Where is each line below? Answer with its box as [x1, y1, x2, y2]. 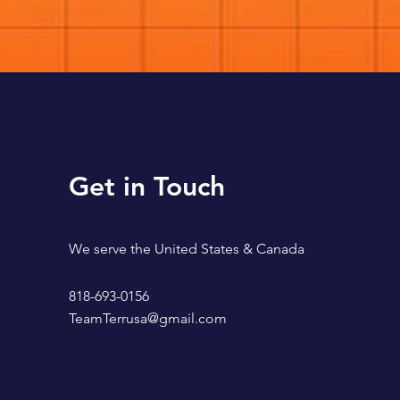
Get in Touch [68, 170, 225, 203]
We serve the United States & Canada [68, 239, 304, 257]
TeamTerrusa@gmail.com [68, 309, 227, 327]
